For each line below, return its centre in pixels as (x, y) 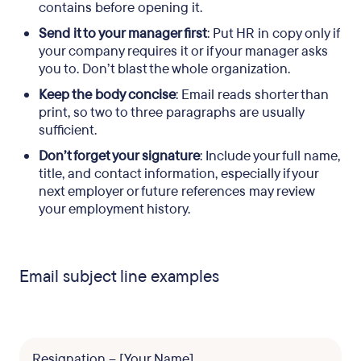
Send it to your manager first (123, 33)
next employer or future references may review (176, 191)
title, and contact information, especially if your (178, 174)
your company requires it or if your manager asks (183, 51)
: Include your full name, (270, 156)
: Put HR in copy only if (273, 33)
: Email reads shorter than (252, 95)
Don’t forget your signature (119, 156)
